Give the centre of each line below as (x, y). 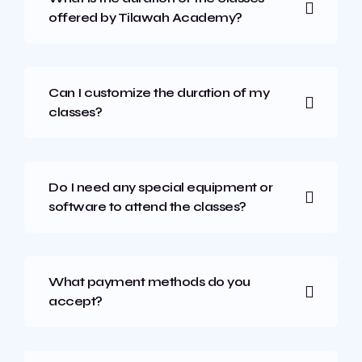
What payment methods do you (149, 282)
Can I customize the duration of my (159, 93)
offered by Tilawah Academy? (145, 17)
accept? (76, 301)
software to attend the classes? (147, 206)
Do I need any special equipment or (160, 187)
